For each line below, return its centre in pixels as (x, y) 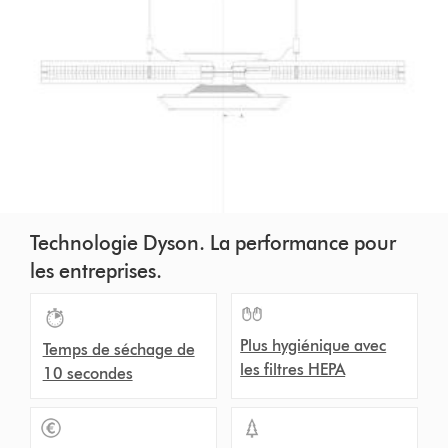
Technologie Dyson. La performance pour (212, 242)
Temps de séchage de (118, 349)
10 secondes (87, 373)
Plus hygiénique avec (313, 345)
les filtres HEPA (293, 369)
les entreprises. (95, 270)
